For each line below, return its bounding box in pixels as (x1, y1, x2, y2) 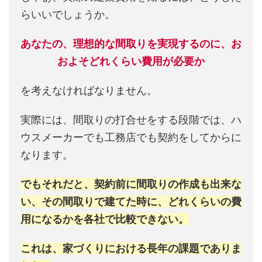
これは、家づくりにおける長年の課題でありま (20, 242, 242, 254)
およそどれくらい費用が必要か (57, 54, 205, 67)
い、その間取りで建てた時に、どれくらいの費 (20, 195, 242, 208)
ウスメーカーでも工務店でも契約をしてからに (20, 130, 242, 143)
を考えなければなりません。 (20, 84, 157, 96)
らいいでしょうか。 (20, 8, 115, 20)
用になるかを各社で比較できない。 (20, 212, 189, 225)
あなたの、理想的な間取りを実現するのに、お (20, 37, 242, 50)
